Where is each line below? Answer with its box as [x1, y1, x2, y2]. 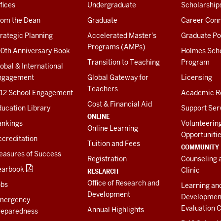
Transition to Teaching [87, 57, 160, 67]
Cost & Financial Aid [87, 99, 152, 109]
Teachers [87, 84, 118, 93]
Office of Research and [87, 178, 159, 187]
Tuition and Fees [87, 139, 140, 148]
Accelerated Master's [87, 31, 156, 40]
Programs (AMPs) [87, 42, 146, 51]
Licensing [181, 73, 212, 82]
